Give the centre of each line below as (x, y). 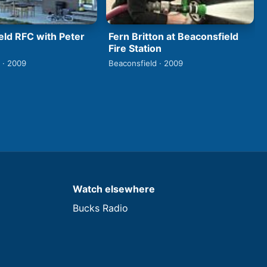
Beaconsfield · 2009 (146, 63)
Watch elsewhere (114, 189)
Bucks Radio (100, 208)
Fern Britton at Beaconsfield (173, 36)
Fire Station (135, 48)
